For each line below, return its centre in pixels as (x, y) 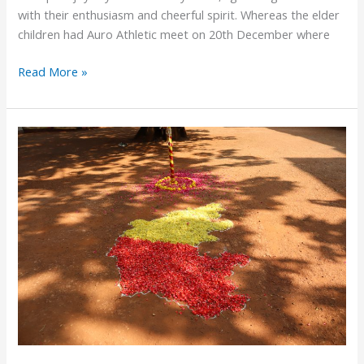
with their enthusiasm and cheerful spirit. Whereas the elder (179, 14)
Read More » (53, 71)
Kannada (41, 136)
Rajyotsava (47, 156)
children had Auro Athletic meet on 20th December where (174, 34)
